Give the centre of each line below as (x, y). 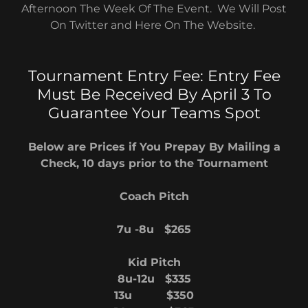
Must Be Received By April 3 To (154, 95)
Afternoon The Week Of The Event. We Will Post (154, 9)
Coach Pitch (154, 196)
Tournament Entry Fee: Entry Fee (154, 76)
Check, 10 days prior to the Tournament (154, 163)
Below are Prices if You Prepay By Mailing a (154, 147)
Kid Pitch (154, 262)
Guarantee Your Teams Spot (154, 113)
